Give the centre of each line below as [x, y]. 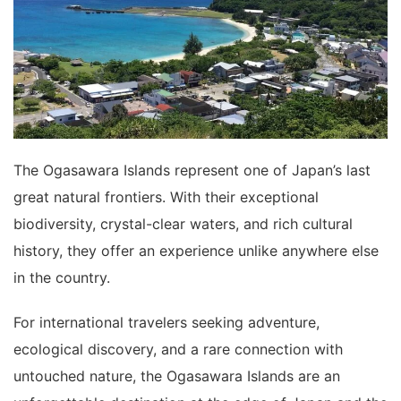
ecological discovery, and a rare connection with [178, 349]
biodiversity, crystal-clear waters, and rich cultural [183, 223]
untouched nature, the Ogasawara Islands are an [177, 375]
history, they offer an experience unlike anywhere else [196, 250]
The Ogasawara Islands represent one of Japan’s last [192, 170]
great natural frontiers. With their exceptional [166, 196]
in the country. [62, 277]
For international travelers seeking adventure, [166, 322]
